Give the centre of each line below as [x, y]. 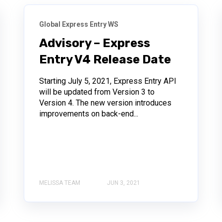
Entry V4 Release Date [105, 59]
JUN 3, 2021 [123, 183]
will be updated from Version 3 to [97, 92]
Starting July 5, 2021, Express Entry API [108, 81]
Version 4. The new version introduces [105, 103]
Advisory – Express [94, 43]
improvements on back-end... [88, 113]
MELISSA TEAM [59, 183]
